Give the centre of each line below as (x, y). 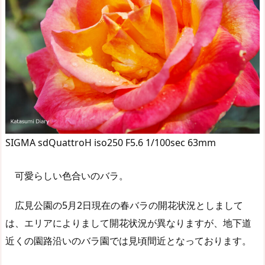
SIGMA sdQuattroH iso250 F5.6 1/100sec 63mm (111, 143)
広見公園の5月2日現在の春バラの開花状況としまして (124, 206)
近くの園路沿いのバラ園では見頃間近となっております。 (128, 241)
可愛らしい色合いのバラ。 (67, 175)
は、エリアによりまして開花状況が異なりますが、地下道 (128, 223)
